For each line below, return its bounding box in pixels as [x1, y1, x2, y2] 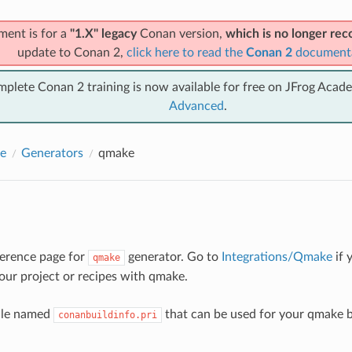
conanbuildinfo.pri [57, 309, 157, 321]
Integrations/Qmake [221, 250, 332, 263]
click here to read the [126, 46, 246, 59]
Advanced [169, 99, 224, 112]
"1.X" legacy [69, 27, 137, 40]
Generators [20, 146, 83, 159]
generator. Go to [124, 250, 222, 263]
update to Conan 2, [16, 46, 126, 59]
